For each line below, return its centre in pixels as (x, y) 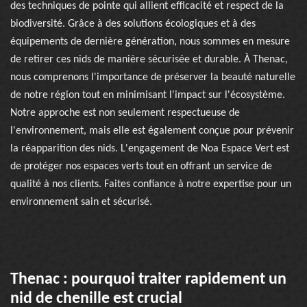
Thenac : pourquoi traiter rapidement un (148, 280)
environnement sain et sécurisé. (81, 202)
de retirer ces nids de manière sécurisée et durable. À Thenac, (149, 60)
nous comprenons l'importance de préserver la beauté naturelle (153, 77)
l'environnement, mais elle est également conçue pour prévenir (152, 131)
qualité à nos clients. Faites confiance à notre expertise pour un (151, 184)
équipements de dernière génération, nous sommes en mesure (150, 42)
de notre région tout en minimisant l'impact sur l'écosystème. (148, 95)
